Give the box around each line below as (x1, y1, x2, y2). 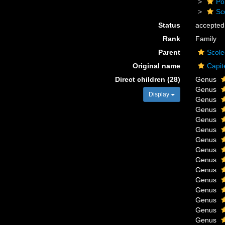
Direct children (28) (115, 75, 180, 83)
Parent (158, 48, 180, 56)
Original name (132, 62, 180, 70)
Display (148, 91, 171, 98)
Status (158, 21, 180, 29)
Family (195, 35, 216, 43)
